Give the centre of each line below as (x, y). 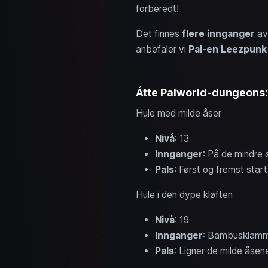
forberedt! (157, 8)
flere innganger (218, 33)
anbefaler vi (162, 49)
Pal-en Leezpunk (227, 49)
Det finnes (159, 33)
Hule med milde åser (178, 113)
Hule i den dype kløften (184, 194)
